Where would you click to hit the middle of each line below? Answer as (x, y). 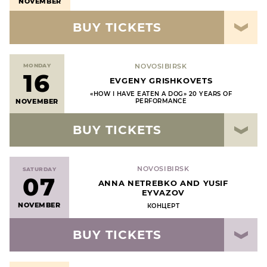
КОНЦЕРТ (163, 206)
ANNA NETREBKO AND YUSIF (163, 183)
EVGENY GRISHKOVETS (161, 80)
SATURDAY (39, 169)
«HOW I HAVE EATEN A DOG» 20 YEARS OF (161, 94)
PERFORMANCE (161, 101)
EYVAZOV (163, 193)
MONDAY (37, 65)
